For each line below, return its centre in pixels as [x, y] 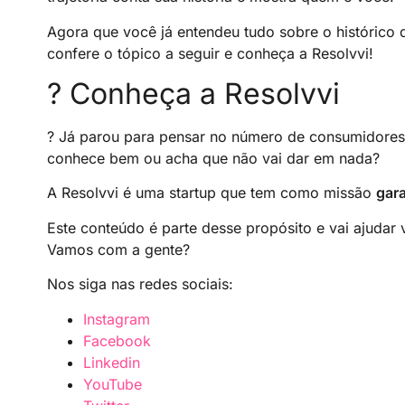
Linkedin [112, 362]
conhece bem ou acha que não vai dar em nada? [213, 159]
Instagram [117, 319]
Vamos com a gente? [118, 249]
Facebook [117, 340]
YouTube [113, 384]
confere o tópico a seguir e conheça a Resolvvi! [210, 53]
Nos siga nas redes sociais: [140, 284]
